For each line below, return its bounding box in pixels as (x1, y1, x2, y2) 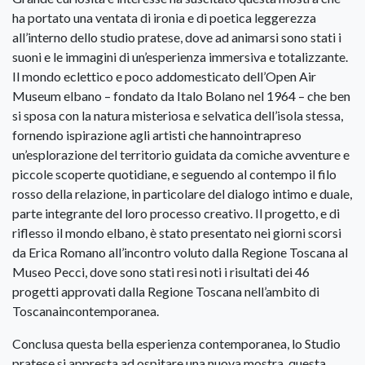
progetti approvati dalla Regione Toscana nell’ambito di (12, 284, 319, 300)
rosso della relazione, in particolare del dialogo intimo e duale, (12, 186, 352, 202)
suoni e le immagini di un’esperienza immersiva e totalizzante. (12, 49, 348, 65)
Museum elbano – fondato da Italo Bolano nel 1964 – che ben (12, 88, 350, 104)
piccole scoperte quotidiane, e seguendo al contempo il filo (12, 166, 336, 182)
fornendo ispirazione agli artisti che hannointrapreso (12, 127, 301, 143)
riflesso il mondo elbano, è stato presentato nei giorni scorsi (12, 225, 341, 241)
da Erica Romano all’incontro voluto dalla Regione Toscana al (12, 244, 348, 261)
